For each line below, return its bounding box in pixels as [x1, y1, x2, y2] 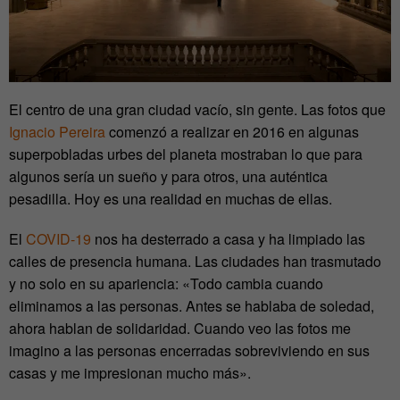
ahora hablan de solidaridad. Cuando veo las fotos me [9, 318, 351, 339]
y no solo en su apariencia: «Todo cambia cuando [9, 273, 323, 295]
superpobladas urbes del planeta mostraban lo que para [9, 144, 362, 165]
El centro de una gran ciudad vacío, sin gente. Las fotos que [9, 99, 386, 121]
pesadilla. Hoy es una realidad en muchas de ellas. [9, 188, 332, 210]
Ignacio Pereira [9, 121, 105, 143]
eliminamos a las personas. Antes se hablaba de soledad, [9, 296, 374, 317]
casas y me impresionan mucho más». [9, 362, 251, 384]
